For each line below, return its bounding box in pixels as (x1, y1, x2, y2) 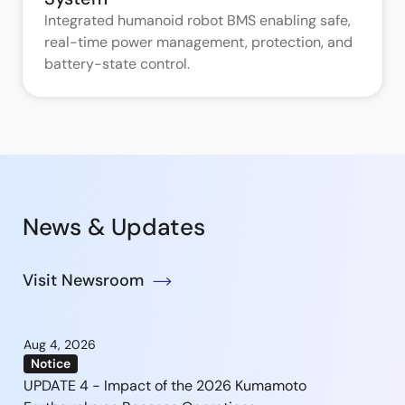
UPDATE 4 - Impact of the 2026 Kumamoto (24, 375, 306, 395)
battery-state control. (44, 53, 190, 73)
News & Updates (23, 211, 205, 242)
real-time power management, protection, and (44, 32, 353, 52)
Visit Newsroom (23, 268, 144, 291)
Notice (31, 354, 71, 372)
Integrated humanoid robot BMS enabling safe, (44, 10, 351, 30)
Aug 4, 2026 (24, 335, 96, 353)
